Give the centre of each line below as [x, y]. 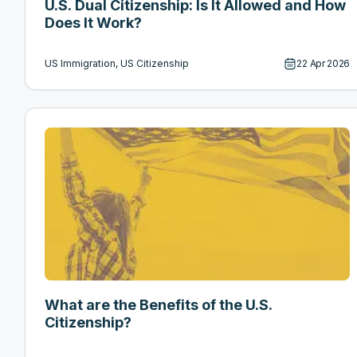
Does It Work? [93, 23]
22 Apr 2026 [324, 64]
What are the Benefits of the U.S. [159, 305]
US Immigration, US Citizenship [117, 64]
